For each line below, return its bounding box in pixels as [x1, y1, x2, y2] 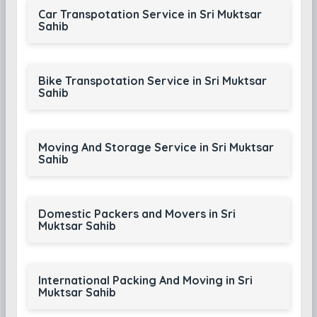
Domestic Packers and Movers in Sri [38, 207, 236, 221]
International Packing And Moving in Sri [38, 273, 253, 287]
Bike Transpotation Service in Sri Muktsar [38, 74, 267, 88]
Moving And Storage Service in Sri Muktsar [38, 140, 274, 154]
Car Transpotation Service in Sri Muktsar [38, 7, 262, 21]
